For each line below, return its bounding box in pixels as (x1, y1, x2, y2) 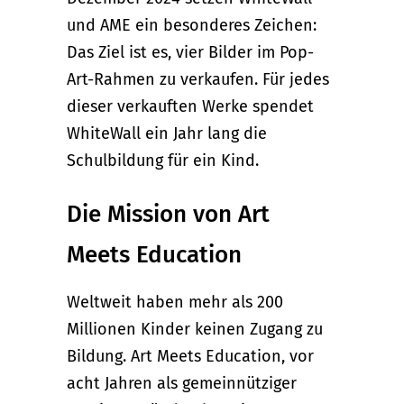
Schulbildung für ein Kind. (67, 150, 259, 170)
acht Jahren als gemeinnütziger (67, 372, 297, 393)
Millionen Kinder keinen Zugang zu (67, 318, 323, 339)
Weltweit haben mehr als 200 (67, 291, 283, 312)
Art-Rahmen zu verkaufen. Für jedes (67, 69, 329, 89)
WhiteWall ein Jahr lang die (67, 123, 267, 143)
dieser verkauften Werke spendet (67, 96, 314, 116)
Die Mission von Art (67, 199, 270, 228)
